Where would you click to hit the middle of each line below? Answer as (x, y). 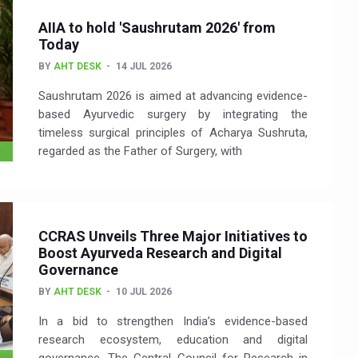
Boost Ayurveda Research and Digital (160, 253)
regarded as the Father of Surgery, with (140, 151)
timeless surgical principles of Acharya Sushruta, (173, 133)
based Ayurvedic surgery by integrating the (173, 115)
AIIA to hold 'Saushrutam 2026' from (157, 28)
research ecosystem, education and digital (173, 340)
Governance (78, 270)
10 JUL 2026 (144, 292)
